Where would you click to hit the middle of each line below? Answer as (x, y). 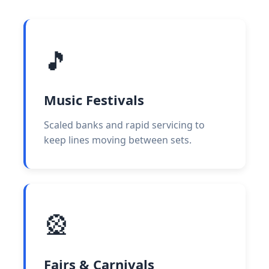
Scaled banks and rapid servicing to (124, 125)
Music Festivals (94, 100)
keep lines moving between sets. (118, 140)
